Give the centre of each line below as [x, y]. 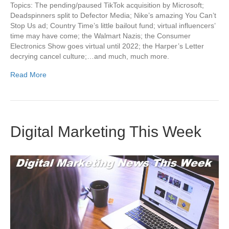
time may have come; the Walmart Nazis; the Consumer [100, 36]
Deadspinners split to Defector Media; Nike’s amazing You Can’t [113, 16]
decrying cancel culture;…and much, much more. [90, 56]
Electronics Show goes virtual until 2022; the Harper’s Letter [107, 46]
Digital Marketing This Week [106, 132]
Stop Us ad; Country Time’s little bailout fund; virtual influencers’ [113, 26]
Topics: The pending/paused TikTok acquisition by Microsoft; [107, 5]
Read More [28, 75]
